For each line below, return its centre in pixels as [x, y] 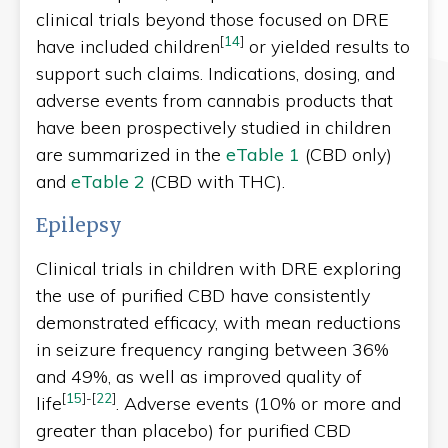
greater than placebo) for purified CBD [193, 430]
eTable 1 [265, 154]
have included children [128, 46]
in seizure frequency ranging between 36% [212, 349]
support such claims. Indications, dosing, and [215, 73]
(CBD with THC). [217, 181]
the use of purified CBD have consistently [203, 295]
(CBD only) [348, 154]
